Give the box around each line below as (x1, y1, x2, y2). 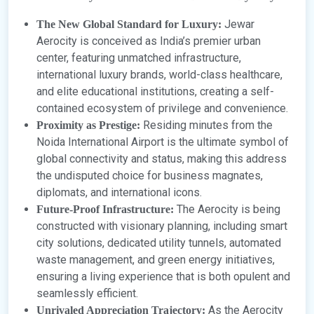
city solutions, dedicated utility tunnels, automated (36, 236, 281, 250)
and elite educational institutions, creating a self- (36, 85, 274, 99)
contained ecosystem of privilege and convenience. (36, 102, 288, 116)
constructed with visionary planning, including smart (36, 219, 287, 233)
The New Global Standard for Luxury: (36, 18, 221, 31)
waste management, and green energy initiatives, (36, 253, 275, 267)
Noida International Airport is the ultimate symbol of (36, 135, 289, 149)
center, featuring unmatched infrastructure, (36, 51, 241, 65)
